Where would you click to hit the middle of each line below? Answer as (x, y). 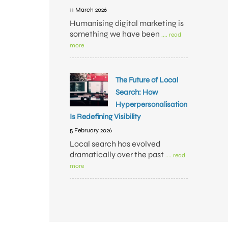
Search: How (137, 92)
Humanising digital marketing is (127, 23)
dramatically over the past (118, 154)
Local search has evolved (115, 144)
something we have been (116, 34)
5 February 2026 (91, 130)
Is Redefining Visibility (105, 117)
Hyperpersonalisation (151, 104)
